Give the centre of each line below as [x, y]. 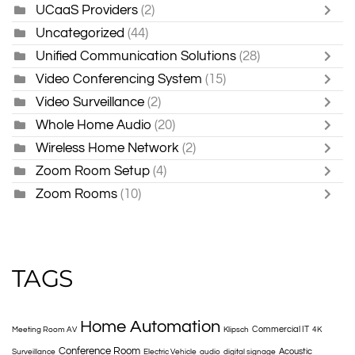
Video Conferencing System [119, 78]
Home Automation [150, 327]
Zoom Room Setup [93, 170]
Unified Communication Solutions [136, 55]
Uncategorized [80, 32]
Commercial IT [281, 330]
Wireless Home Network [107, 147]
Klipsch [236, 330]
